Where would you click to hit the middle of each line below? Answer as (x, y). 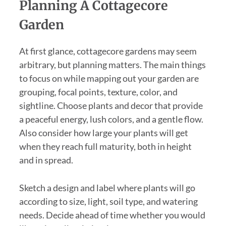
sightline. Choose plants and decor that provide (111, 105)
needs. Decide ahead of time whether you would (112, 215)
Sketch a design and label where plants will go (107, 187)
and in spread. (46, 160)
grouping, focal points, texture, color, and (98, 92)
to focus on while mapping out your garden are (109, 78)
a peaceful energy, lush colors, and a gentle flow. (111, 119)
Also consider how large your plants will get (103, 132)
